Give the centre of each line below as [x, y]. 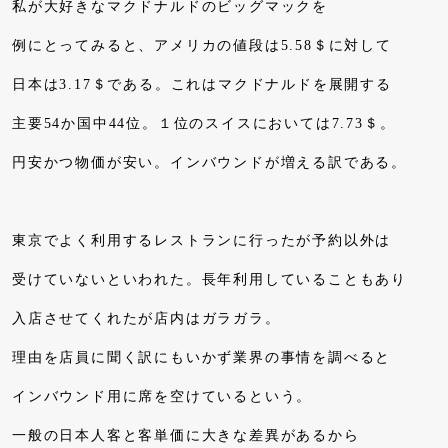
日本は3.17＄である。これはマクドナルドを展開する [202, 85]
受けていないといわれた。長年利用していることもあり [209, 280]
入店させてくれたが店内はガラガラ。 [146, 319]
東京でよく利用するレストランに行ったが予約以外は [202, 241]
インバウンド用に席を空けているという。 [162, 397]
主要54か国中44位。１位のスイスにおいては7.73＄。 [204, 124]
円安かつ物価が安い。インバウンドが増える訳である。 [209, 163]
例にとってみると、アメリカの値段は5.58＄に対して [202, 46]
